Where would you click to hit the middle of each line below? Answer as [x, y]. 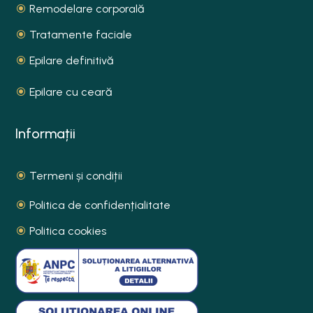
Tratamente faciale [81, 35]
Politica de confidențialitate [100, 205]
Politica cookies [68, 231]
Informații [46, 134]
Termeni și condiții [76, 175]
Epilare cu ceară [71, 92]
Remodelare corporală [87, 9]
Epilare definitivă [72, 60]
